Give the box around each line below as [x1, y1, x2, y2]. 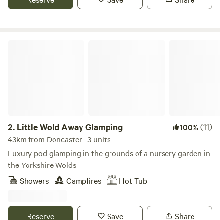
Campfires [66, 175, 101, 186]
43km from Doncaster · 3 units [8, 134, 110, 144]
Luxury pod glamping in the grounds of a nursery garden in [8, 147, 210, 158]
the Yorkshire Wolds [8, 159, 76, 170]
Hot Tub [119, 175, 147, 186]
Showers [20, 175, 49, 186]
